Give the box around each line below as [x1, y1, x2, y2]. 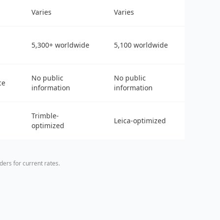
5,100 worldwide [114, 40, 168, 50]
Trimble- [31, 110, 59, 120]
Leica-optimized [114, 115, 166, 125]
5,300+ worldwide [31, 40, 89, 50]
